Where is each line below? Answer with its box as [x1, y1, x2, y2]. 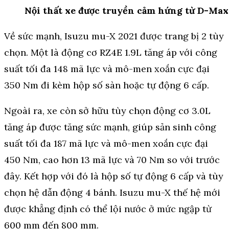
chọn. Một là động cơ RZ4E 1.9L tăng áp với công [4, 47, 217, 59]
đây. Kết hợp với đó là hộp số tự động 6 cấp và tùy [4, 170, 223, 182]
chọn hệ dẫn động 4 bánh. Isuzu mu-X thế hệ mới [4, 187, 220, 199]
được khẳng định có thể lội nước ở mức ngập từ [4, 203, 212, 215]
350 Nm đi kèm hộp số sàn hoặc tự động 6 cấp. [4, 79, 209, 91]
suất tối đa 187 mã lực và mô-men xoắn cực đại [4, 138, 208, 150]
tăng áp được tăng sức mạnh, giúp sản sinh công [4, 121, 216, 133]
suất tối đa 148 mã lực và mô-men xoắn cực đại [4, 63, 210, 75]
